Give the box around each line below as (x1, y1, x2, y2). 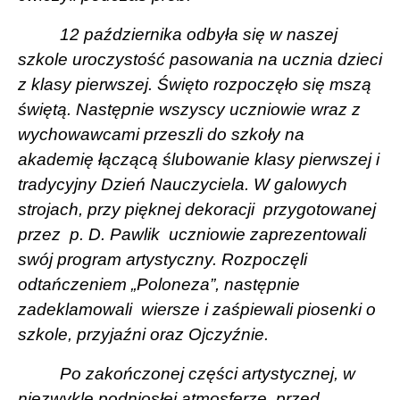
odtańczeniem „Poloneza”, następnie (18, 274, 300, 294)
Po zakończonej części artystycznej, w (60, 363, 356, 383)
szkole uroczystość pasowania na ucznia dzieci (18, 49, 382, 69)
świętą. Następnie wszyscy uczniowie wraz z (18, 99, 361, 119)
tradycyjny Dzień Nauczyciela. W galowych (18, 174, 347, 194)
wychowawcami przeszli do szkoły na (18, 124, 304, 144)
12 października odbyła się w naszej (60, 24, 338, 44)
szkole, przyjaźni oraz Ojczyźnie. (18, 324, 269, 344)
